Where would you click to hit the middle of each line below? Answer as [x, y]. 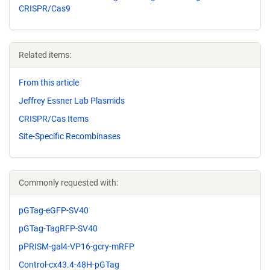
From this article [49, 83]
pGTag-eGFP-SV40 [54, 211]
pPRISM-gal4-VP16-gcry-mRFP [77, 246]
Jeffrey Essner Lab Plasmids [72, 100]
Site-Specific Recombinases [70, 137]
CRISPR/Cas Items [54, 118]
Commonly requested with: [68, 183]
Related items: [45, 55]
